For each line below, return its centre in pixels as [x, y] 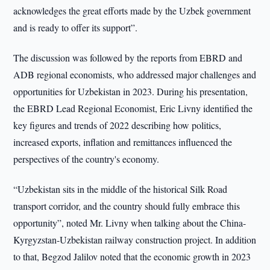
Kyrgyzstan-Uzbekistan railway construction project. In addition [135, 240]
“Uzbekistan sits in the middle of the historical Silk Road [121, 189]
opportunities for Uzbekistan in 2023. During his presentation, [131, 91]
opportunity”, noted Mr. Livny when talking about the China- [130, 223]
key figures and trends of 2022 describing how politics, [118, 125]
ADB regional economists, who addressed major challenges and [135, 74]
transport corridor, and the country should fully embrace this [127, 206]
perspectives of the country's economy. [86, 159]
